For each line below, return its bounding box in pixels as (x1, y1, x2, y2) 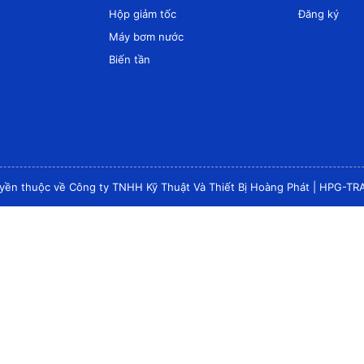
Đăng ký (298, 7, 340, 21)
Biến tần (109, 53, 150, 67)
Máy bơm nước (109, 30, 184, 44)
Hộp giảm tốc (109, 7, 176, 21)
